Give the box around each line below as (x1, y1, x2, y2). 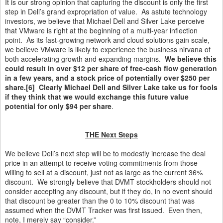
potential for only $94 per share (5, 101, 111, 111)
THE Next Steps (85, 129, 138, 139)
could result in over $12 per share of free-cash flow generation (5, 63, 217, 73)
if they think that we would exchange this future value (5, 92, 189, 102)
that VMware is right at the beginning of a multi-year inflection (5, 25, 198, 35)
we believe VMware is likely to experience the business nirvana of (5, 44, 211, 54)
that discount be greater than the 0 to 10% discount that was (5, 196, 195, 206)
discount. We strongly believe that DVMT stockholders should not (5, 177, 211, 187)
